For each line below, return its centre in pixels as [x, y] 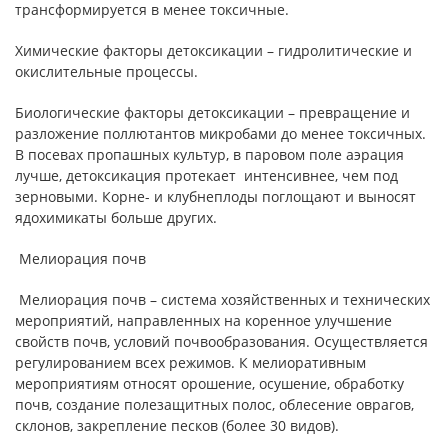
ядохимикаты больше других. [116, 217]
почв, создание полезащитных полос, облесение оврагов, [214, 404]
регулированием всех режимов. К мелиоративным [190, 362]
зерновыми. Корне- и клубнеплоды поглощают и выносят [215, 196]
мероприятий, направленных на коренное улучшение [203, 320]
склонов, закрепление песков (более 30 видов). [177, 425]
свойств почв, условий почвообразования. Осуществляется [221, 341]
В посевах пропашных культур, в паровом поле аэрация [209, 154]
